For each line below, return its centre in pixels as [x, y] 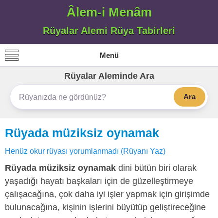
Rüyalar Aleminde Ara [109, 76]
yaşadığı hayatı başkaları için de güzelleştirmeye [99, 181]
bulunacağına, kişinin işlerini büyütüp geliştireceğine [105, 207]
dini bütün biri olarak [156, 168]
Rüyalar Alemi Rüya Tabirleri [109, 31]
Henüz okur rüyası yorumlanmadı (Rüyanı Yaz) [85, 151]
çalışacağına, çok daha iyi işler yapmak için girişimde [107, 194]
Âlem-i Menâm [109, 12]
